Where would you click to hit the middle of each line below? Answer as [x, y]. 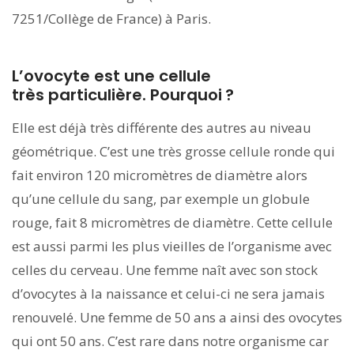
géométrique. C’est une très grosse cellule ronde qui [173, 151]
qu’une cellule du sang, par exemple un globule [161, 198]
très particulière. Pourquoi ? [123, 94]
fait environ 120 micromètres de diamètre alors [160, 175]
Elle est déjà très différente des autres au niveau [162, 127]
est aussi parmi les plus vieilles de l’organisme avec [172, 246]
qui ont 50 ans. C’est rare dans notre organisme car [170, 341]
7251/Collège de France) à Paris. [111, 18]
